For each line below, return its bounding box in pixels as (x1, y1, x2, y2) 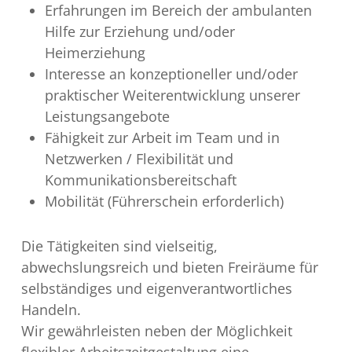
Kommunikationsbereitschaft (44, 170, 236, 189)
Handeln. (20, 299, 81, 319)
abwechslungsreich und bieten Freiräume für (20, 257, 318, 277)
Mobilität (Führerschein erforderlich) (44, 191, 284, 211)
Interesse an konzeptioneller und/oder (44, 64, 298, 83)
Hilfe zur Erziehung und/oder (44, 21, 235, 41)
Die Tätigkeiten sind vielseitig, (20, 236, 218, 255)
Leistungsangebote (44, 106, 170, 126)
